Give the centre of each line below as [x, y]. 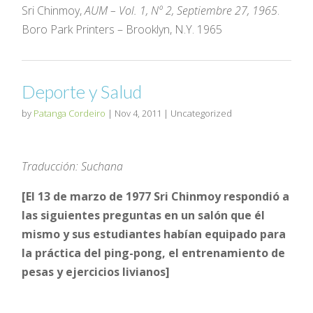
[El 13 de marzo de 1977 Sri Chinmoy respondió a [156, 196]
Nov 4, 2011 [138, 113]
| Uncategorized [197, 113]
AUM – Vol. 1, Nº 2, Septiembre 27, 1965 [181, 10]
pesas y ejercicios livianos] [96, 271]
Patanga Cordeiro [70, 113]
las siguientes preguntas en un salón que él [144, 215]
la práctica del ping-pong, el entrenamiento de [154, 253]
